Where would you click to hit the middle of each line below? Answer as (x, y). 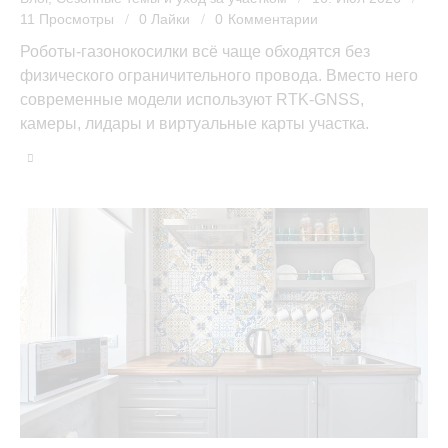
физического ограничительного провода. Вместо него (219, 75)
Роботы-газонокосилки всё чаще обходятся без (195, 51)
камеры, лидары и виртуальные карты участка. (194, 123)
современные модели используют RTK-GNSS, (192, 99)
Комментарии (272, 19)
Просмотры (77, 19)
